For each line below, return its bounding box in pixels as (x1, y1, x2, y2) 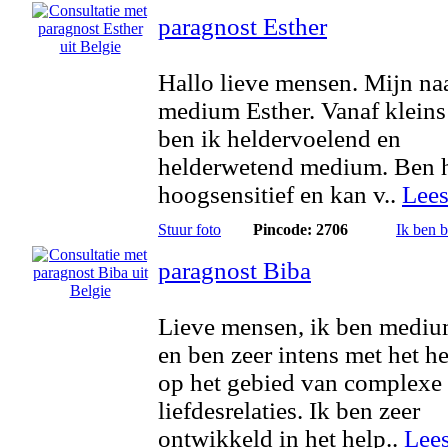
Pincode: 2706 (252, 221, 348, 238)
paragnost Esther (158, 13, 327, 40)
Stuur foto (158, 221, 221, 238)
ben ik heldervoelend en (158, 125, 401, 152)
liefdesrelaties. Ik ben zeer (158, 397, 420, 424)
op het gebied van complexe (158, 369, 442, 396)
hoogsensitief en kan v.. (158, 181, 402, 208)
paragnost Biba (158, 257, 311, 284)
